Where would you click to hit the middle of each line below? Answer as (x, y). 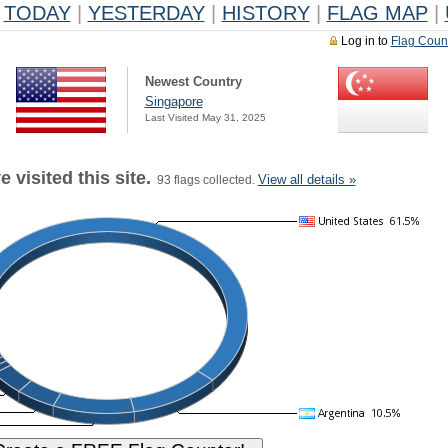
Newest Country (193, 81)
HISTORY (265, 13)
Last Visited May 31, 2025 (205, 117)
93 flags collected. (204, 180)
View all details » (306, 179)
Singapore (173, 101)
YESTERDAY (146, 13)
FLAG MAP (377, 13)
